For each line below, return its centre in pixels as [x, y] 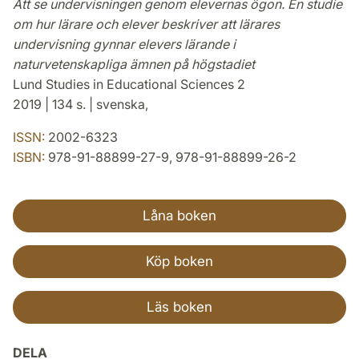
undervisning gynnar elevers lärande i [124, 44]
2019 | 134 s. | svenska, [81, 104]
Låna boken [179, 215]
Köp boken [179, 261]
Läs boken [179, 307]
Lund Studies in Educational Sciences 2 [129, 84]
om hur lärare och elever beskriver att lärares [146, 24]
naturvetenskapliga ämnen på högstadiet [134, 64]
